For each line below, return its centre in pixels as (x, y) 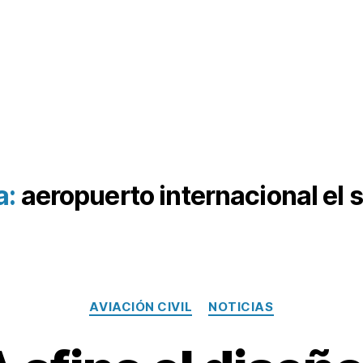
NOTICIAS (241, 307)
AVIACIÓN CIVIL (141, 307)
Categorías (217, 299)
